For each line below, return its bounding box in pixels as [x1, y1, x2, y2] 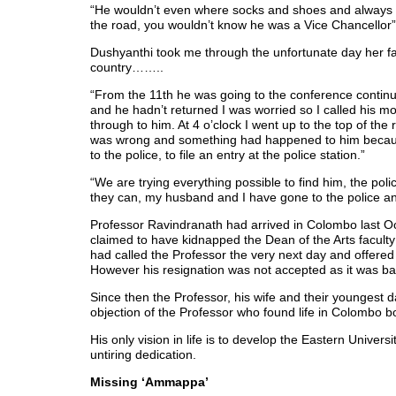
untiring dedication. [90, 347, 196, 362]
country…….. [90, 60, 164, 74]
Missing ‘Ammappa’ [90, 375, 209, 389]
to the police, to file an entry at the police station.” [90, 148, 365, 162]
